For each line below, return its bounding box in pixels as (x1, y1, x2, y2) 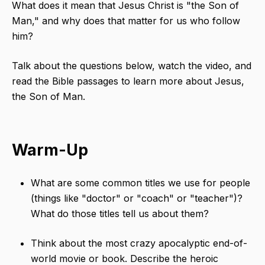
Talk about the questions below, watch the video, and (12, 60, 251, 72)
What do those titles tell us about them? (31, 208, 209, 220)
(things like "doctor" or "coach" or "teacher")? (31, 192, 243, 205)
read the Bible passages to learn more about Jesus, (12, 75, 244, 88)
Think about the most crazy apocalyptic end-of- (31, 237, 247, 250)
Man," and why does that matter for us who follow (12, 15, 240, 27)
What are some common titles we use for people (31, 177, 250, 189)
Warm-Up (12, 140, 88, 160)
